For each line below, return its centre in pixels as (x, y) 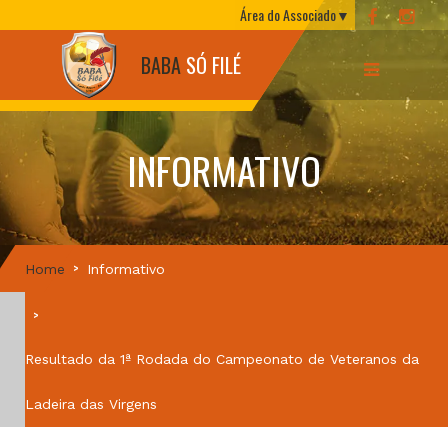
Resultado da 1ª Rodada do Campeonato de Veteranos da (222, 359)
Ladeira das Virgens (91, 404)
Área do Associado (288, 14)
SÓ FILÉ (213, 65)
